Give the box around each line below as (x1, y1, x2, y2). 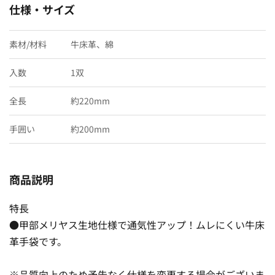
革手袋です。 (9, 233, 67, 249)
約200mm (71, 122, 110, 135)
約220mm (71, 94, 110, 107)
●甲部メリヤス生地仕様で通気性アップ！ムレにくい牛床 (9, 217, 265, 232)
